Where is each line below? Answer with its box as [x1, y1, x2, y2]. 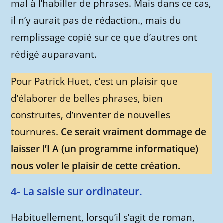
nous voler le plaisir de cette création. [11, 159, 181, 172]
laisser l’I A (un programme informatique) [11, 142, 199, 155]
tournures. [11, 125, 61, 138]
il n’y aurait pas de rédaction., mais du [11, 14, 182, 27]
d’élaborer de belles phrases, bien [11, 92, 163, 105]
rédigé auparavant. [11, 48, 97, 61]
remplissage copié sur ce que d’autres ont [11, 31, 198, 44]
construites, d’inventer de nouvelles [11, 109, 171, 121]
